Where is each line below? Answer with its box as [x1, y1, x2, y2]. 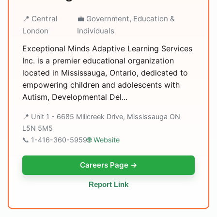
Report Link [89, 180, 128, 188]
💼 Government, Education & [77, 14, 175, 23]
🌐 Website [87, 136, 120, 144]
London [22, 26, 48, 35]
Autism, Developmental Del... [22, 92, 127, 102]
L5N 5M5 [22, 124, 53, 132]
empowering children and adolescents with [22, 80, 180, 90]
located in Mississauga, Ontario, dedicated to [22, 68, 188, 77]
